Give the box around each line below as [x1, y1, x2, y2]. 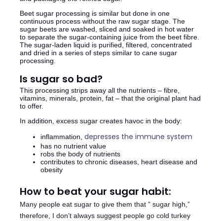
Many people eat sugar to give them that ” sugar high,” [20, 200, 190, 209]
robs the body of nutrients [40, 150, 120, 158]
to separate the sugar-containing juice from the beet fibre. [20, 33, 199, 41]
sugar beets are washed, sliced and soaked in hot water [20, 25, 194, 34]
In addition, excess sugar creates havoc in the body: [20, 117, 182, 125]
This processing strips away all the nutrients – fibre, [20, 86, 180, 95]
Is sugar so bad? [20, 72, 103, 86]
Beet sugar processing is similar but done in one [20, 9, 170, 18]
